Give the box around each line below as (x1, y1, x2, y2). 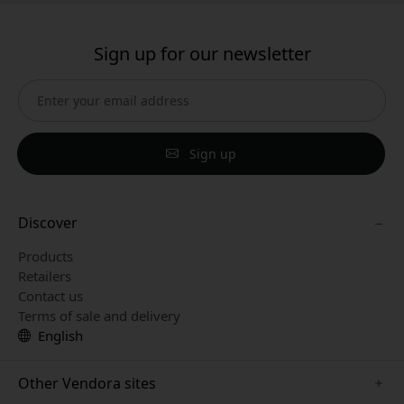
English (34, 326, 83, 344)
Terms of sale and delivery (18, 306, 180, 325)
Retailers (18, 266, 71, 285)
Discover (18, 212, 78, 233)
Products (18, 246, 73, 265)
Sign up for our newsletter (93, 41, 311, 66)
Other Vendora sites (18, 372, 156, 393)
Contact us (18, 286, 83, 305)
